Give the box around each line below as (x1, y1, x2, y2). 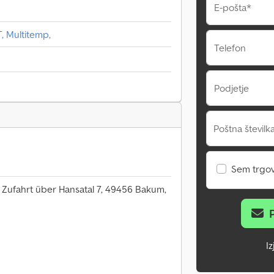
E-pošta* (214, 1, 251, 13)
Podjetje (214, 82, 249, 94)
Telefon (214, 42, 246, 54)
